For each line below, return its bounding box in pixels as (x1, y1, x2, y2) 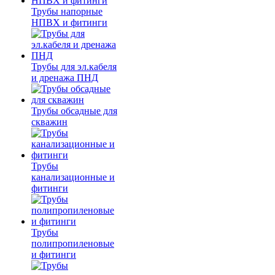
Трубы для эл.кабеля (31, 61, 117, 72)
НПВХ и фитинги (31, 17, 107, 28)
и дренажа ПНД (31, 72, 98, 83)
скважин (31, 117, 68, 128)
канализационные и (31, 172, 115, 183)
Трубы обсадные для (31, 106, 117, 117)
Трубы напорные (31, 6, 103, 17)
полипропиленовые (31, 238, 114, 249)
